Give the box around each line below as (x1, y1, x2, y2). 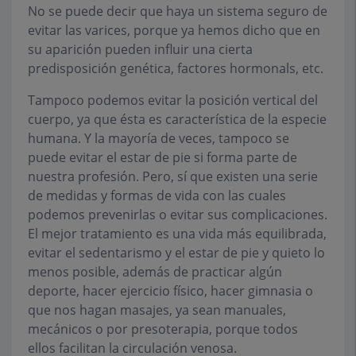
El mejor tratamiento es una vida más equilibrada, (28, 225, 327, 242)
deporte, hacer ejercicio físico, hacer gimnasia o (28, 282, 313, 300)
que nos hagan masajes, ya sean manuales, (28, 301, 286, 319)
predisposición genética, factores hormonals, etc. (28, 60, 323, 77)
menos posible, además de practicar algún (28, 263, 282, 281)
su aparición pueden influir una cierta (28, 41, 253, 58)
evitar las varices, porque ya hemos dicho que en (28, 21, 320, 39)
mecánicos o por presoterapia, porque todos (28, 320, 298, 338)
